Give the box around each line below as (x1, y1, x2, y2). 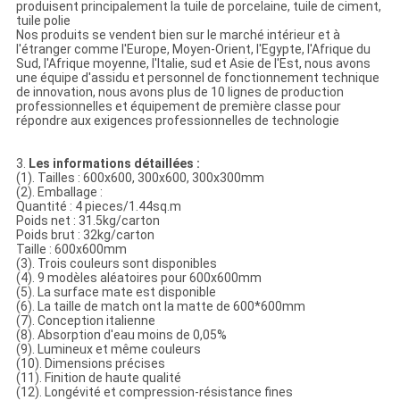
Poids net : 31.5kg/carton (15, 213, 160, 229)
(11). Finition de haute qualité (15, 371, 181, 386)
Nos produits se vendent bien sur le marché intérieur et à (15, 28, 340, 43)
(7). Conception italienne (15, 313, 155, 329)
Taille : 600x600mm (15, 242, 127, 257)
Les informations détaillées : (28, 156, 200, 171)
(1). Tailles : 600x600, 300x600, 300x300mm (15, 171, 264, 186)
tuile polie (15, 13, 71, 29)
